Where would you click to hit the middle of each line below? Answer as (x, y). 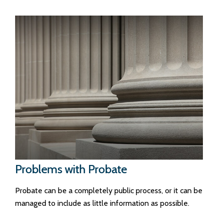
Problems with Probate (71, 169)
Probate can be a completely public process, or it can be (109, 190)
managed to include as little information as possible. (102, 203)
